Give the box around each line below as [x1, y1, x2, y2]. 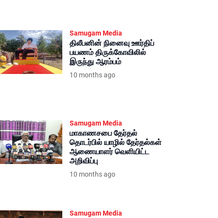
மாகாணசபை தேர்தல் [70, 128, 137, 138]
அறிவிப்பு [70, 156, 98, 165]
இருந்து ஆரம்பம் [70, 57, 121, 66]
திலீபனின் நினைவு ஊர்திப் [70, 38, 154, 48]
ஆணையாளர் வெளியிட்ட [70, 147, 149, 156]
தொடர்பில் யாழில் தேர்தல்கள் [70, 138, 162, 147]
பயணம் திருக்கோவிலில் [70, 48, 146, 57]
